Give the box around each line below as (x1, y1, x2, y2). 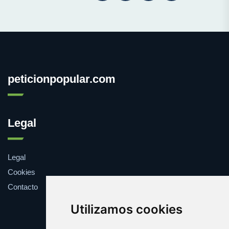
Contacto (8, 182, 38, 191)
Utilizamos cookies (70, 202, 182, 217)
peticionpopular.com (8, 72, 116, 85)
